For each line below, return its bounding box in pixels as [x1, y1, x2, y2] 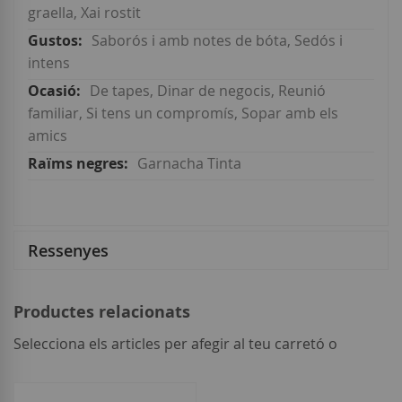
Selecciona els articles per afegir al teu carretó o [13, 334, 337, 354]
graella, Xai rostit [28, 3, 141, 23]
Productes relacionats [13, 301, 190, 324]
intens [28, 53, 70, 74]
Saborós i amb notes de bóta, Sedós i [92, 31, 343, 51]
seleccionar [13, 358, 83, 376]
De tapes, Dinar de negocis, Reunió [90, 81, 326, 101]
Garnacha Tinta [137, 153, 241, 174]
